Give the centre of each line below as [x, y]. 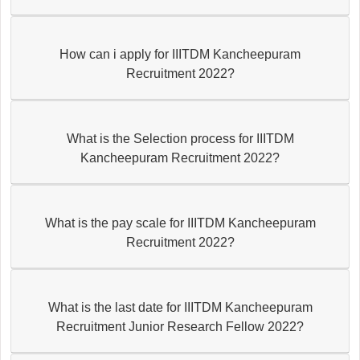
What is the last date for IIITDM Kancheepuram [180, 307]
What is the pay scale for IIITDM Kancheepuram [180, 223]
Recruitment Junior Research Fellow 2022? [180, 326]
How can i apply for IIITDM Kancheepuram [180, 54]
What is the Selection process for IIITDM [180, 138]
